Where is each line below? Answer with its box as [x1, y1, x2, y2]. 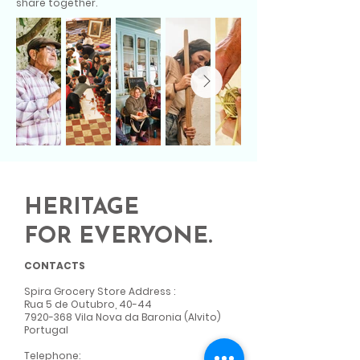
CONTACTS [24, 259, 85, 273]
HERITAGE [24, 197, 139, 220]
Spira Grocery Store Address [24, 284, 171, 299]
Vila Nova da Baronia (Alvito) [72, 310, 221, 325]
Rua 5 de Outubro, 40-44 [24, 297, 152, 312]
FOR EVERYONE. [24, 226, 212, 249]
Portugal [24, 323, 68, 337]
